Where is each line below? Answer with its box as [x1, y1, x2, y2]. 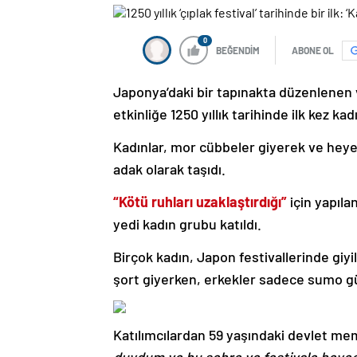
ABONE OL [292, 45, 334, 57]
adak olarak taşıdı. [113, 160, 226, 178]
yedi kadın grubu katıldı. [113, 215, 261, 233]
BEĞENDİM [216, 45, 260, 57]
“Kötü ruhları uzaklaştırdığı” [113, 193, 287, 211]
